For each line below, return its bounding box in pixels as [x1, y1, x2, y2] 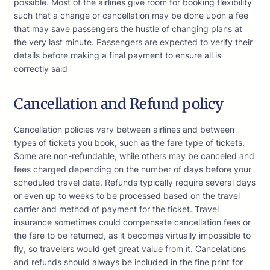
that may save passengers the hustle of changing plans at [14, 24, 242, 34]
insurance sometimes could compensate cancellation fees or [14, 217, 251, 228]
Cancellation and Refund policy [14, 95, 223, 114]
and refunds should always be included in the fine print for [14, 257, 243, 268]
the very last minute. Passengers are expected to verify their [14, 37, 253, 48]
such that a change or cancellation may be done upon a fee [14, 10, 248, 21]
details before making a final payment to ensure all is [14, 50, 221, 61]
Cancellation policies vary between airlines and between [14, 124, 234, 135]
